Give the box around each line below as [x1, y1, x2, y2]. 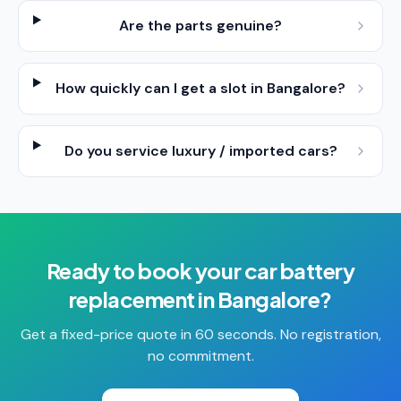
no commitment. [147, 346, 254, 365]
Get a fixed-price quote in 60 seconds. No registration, [20, 325, 381, 344]
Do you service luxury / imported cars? [64, 141, 337, 160]
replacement [68, 286, 195, 312]
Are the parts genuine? [119, 16, 283, 35]
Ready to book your [46, 257, 244, 284]
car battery [243, 257, 355, 284]
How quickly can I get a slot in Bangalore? [55, 79, 346, 98]
